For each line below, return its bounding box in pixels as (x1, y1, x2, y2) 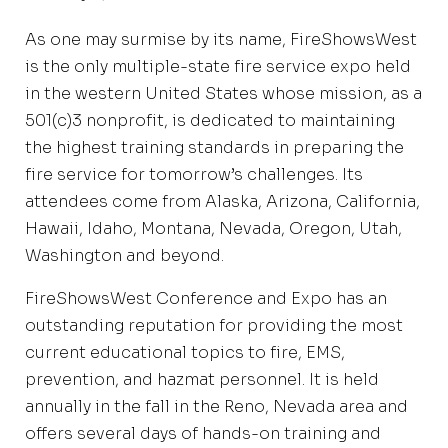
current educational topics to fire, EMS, (25, 341, 345, 363)
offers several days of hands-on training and (25, 422, 381, 444)
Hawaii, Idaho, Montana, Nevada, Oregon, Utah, (25, 217, 402, 239)
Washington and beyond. (25, 244, 224, 266)
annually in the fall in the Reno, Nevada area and (25, 395, 408, 417)
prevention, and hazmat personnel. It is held (25, 368, 379, 390)
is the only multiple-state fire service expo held (25, 55, 411, 77)
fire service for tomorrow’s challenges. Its (25, 163, 363, 185)
